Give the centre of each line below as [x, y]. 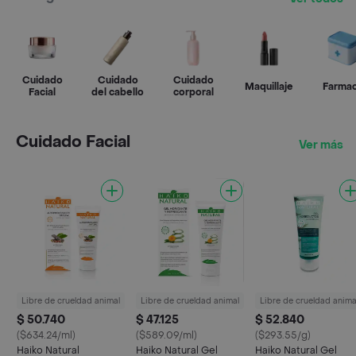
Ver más [321, 145]
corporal [193, 92]
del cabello [118, 92]
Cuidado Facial [73, 142]
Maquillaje [269, 86]
